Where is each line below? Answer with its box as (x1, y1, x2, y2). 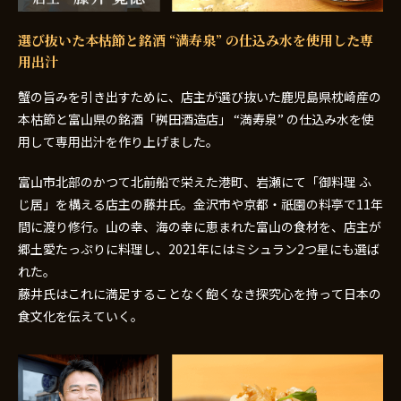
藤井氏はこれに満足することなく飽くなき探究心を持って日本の (18, 284, 381, 303)
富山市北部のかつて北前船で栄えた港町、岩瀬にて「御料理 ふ (18, 172, 371, 191)
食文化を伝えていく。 (18, 306, 143, 325)
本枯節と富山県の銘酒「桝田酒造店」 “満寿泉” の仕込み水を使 (18, 109, 374, 128)
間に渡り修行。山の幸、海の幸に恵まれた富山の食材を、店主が (18, 217, 381, 235)
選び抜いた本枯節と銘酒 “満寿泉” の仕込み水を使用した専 (18, 30, 373, 49)
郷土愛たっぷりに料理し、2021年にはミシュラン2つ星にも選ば (18, 239, 380, 258)
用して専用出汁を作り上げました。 (18, 132, 218, 150)
